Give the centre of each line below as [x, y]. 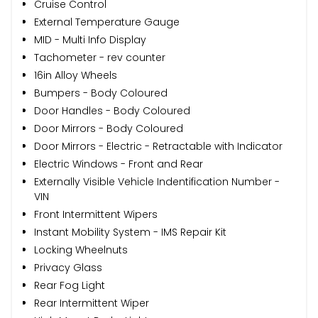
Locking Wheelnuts [81, 250]
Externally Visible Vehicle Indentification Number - [157, 181]
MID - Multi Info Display [90, 39]
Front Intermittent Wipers [96, 214]
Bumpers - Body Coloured [101, 93]
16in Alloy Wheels [76, 75]
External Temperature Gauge [107, 22]
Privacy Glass [68, 267]
